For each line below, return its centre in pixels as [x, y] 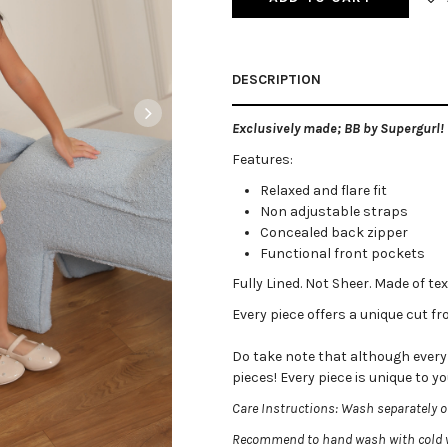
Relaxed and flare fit [323, 190]
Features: [262, 159]
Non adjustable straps [335, 211]
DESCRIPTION [276, 79]
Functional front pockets [342, 253]
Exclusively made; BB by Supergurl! [338, 128]
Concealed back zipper [334, 232]
